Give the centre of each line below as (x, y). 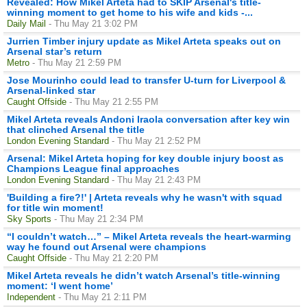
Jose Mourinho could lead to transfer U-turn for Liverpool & (146, 80)
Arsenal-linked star (51, 90)
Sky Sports (29, 219)
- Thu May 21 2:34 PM (99, 219)
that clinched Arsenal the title (76, 129)
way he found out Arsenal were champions (107, 246)
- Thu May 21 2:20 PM (114, 258)
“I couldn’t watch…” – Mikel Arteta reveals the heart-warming (149, 236)
